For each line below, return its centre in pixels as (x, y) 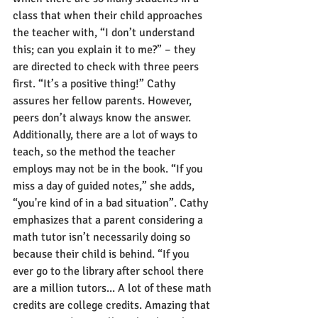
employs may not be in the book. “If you (109, 169)
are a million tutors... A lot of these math (114, 288)
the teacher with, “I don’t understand (105, 32)
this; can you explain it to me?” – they (105, 49)
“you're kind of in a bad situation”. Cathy (112, 203)
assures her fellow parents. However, (104, 100)
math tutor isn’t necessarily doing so (103, 237)
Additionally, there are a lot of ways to (106, 135)
